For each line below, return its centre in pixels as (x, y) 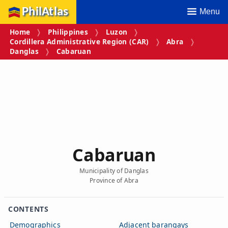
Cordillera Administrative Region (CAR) (79, 42)
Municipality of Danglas (114, 170)
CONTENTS (28, 209)
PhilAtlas (45, 12)
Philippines (68, 32)
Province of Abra (114, 180)
